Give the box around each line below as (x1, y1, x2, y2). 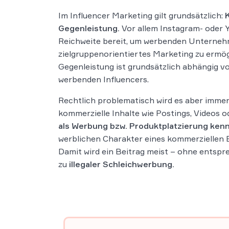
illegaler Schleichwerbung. (69, 159, 174, 169)
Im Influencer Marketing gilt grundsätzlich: (58, 10, 225, 20)
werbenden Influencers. (58, 74, 149, 84)
